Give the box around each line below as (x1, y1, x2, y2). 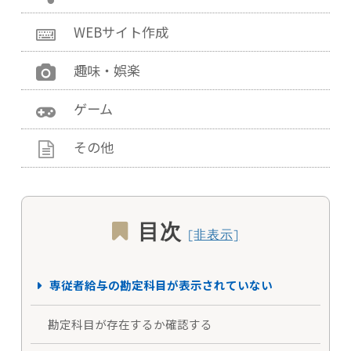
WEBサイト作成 (73, 21, 168, 42)
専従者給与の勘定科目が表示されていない (49, 277, 273, 294)
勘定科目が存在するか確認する (47, 315, 212, 332)
